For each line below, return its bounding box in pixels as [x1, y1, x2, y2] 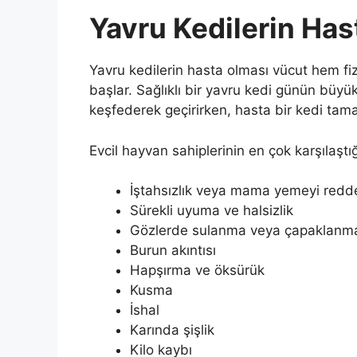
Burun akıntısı [130, 242, 216, 259]
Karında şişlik [130, 322, 214, 339]
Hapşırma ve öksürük [130, 262, 265, 279]
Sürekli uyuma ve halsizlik [130, 202, 293, 219]
